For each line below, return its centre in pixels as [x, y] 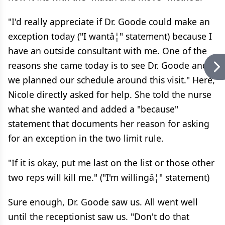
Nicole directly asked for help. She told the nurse [110, 94]
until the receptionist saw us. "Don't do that [99, 216]
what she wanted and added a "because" [93, 109]
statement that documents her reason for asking [109, 124]
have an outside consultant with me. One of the [107, 51]
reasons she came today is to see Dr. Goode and [108, 65]
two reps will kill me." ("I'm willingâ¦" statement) [109, 177]
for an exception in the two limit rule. [86, 138]
